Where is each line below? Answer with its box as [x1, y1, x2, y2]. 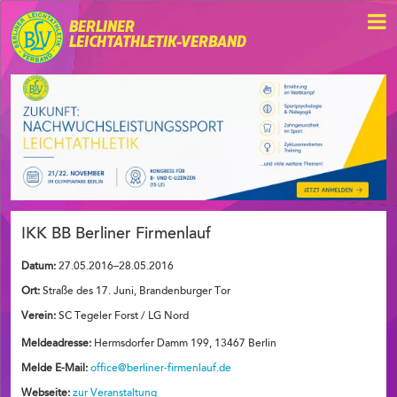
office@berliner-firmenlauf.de [90, 362, 231, 374]
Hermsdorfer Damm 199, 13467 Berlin [91, 338, 276, 349]
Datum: [21, 261, 56, 272]
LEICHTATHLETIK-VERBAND [69, 35, 246, 51]
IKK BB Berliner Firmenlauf [21, 226, 211, 243]
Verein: [21, 310, 56, 322]
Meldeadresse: [21, 338, 91, 349]
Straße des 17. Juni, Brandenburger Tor [40, 285, 230, 297]
